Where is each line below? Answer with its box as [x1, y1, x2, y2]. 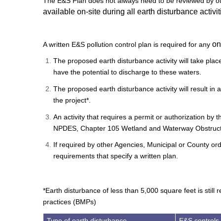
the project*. [53, 96, 91, 105]
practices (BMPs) [43, 198, 96, 206]
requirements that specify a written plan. [53, 152, 178, 160]
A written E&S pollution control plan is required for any [43, 40, 212, 48]
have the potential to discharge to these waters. [53, 68, 201, 76]
